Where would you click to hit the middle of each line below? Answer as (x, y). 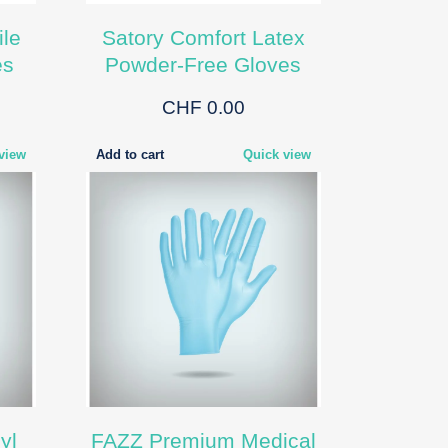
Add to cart (129, 154)
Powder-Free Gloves (203, 64)
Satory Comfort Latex (203, 37)
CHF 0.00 (203, 107)
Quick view (276, 154)
